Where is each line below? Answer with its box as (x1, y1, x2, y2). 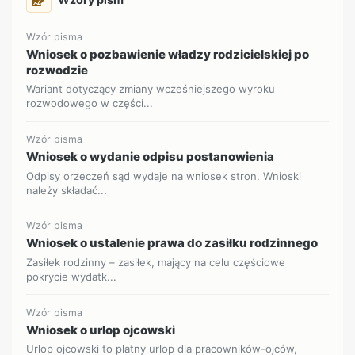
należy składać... (26, 183, 108, 197)
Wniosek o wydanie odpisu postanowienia (26, 149, 275, 165)
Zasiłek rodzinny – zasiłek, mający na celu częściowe (26, 255, 286, 269)
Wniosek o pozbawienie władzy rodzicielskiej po (26, 46, 310, 62)
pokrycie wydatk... (26, 269, 117, 283)
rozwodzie (26, 62, 89, 78)
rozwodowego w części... (26, 97, 154, 110)
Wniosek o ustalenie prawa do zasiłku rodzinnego (26, 235, 319, 251)
